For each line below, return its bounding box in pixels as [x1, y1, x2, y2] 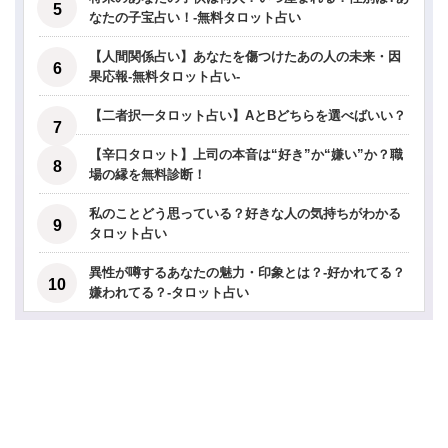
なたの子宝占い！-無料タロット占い [89, 10, 301, 26]
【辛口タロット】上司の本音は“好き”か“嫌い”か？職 [89, 147, 403, 163]
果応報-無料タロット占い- [89, 69, 240, 85]
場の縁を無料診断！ [89, 167, 206, 183]
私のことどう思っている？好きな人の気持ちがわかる [89, 206, 401, 222]
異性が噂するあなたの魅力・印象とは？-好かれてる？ [89, 265, 405, 281]
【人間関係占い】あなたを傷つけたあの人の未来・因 [89, 49, 401, 65]
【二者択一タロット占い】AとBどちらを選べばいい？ [89, 108, 406, 124]
